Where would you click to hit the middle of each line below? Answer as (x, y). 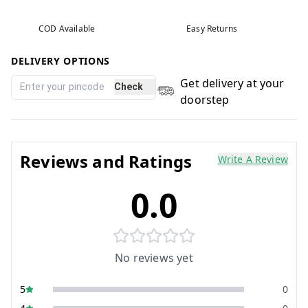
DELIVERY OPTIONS (61, 60)
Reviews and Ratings (106, 161)
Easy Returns (212, 28)
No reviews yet (154, 257)
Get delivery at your (232, 83)
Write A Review (253, 159)
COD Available (67, 28)
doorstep (205, 99)
